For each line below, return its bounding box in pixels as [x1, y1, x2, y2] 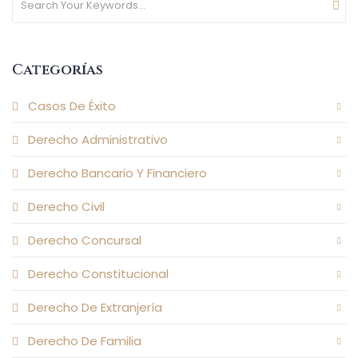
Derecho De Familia [28, 332, 141, 350]
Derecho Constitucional [28, 265, 169, 283]
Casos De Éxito [28, 97, 116, 115]
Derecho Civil [28, 198, 105, 216]
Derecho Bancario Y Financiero [28, 165, 207, 182]
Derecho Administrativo [28, 131, 168, 149]
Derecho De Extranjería [28, 299, 162, 316]
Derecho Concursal [28, 232, 141, 249]
